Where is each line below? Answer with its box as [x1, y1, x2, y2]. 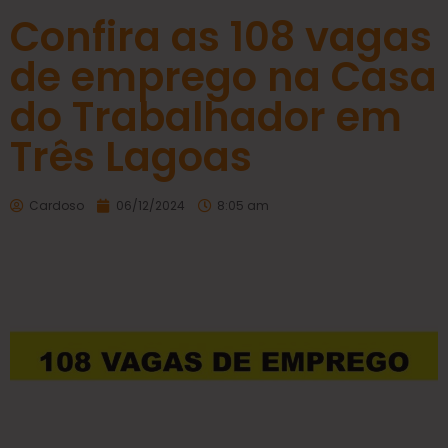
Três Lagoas [10, 128, 252, 185]
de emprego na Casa [10, 48, 437, 105]
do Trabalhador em [10, 88, 402, 145]
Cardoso [29, 196, 84, 214]
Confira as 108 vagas [10, 8, 432, 65]
